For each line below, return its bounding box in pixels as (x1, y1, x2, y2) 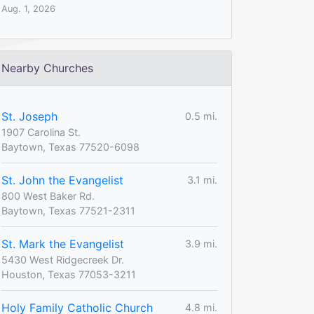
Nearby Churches (1, 60, 93, 75)
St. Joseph (1, 109, 57, 123)
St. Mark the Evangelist (1, 236, 124, 251)
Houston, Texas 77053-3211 (1, 268, 136, 280)
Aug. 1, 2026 (1, 3, 55, 14)
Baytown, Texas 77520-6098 (1, 140, 139, 153)
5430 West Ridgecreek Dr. (1, 253, 124, 266)
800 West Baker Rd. (1, 189, 95, 202)
